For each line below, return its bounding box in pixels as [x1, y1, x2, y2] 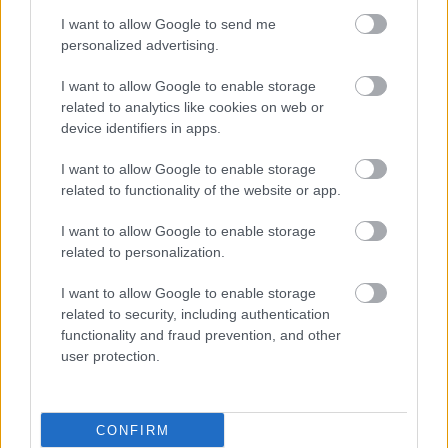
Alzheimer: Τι [240, 181, 347, 200]
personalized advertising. [61, 37, 219, 53]
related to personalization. [61, 244, 225, 260]
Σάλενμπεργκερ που [240, 31, 396, 50]
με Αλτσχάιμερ [240, 115, 352, 134]
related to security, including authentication [61, 306, 330, 322]
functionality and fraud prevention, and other [61, 327, 341, 343]
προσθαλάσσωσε [240, 52, 371, 71]
